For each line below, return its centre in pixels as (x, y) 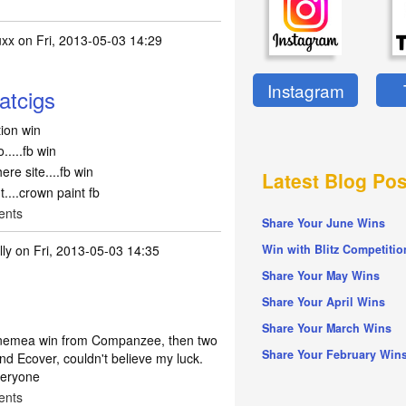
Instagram (305, 91)
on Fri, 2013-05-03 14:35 (86, 250)
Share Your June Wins (324, 223)
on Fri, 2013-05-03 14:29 (89, 40)
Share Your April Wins (324, 302)
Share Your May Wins (321, 276)
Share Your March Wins (327, 329)
